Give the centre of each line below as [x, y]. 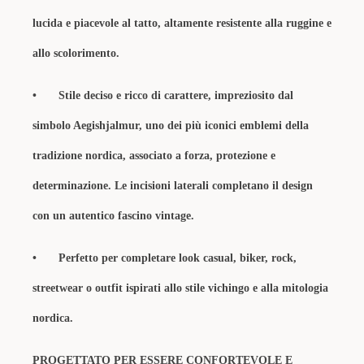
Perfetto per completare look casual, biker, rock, [178, 258]
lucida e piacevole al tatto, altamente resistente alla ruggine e [182, 23]
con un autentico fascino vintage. [113, 216]
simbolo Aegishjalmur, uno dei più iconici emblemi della [171, 126]
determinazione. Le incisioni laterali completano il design [173, 186]
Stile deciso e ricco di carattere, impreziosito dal [176, 95]
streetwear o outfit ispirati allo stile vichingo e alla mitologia [180, 288]
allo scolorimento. [76, 53]
